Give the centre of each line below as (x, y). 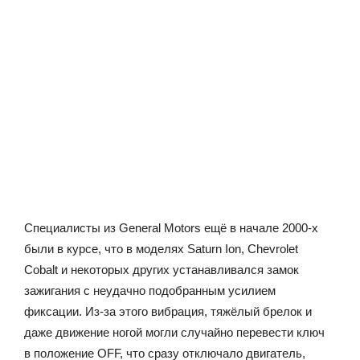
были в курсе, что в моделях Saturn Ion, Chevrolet (161, 248)
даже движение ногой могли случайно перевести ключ (174, 332)
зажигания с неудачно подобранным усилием (150, 290)
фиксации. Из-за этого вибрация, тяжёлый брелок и (168, 311)
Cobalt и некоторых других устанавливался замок (162, 269)
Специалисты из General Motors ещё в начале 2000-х (171, 227)
